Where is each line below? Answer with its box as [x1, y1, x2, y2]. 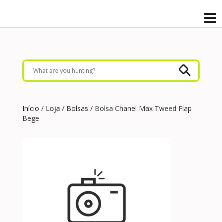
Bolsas [66, 104, 88, 113]
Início [22, 104, 39, 113]
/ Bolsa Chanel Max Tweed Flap [88, 104, 192, 113]
